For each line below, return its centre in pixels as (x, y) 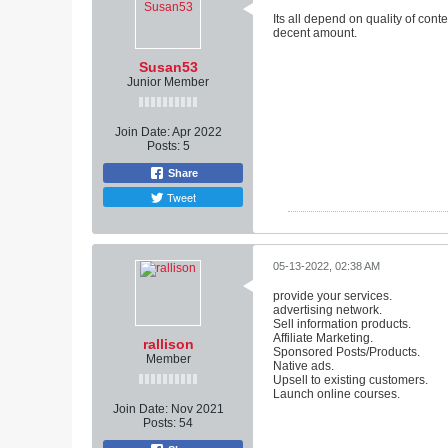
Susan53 (168, 67)
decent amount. (315, 33)
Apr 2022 (196, 132)
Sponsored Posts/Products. (346, 352)
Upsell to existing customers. (350, 380)
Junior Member (168, 82)
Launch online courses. (336, 394)
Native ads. (303, 366)
